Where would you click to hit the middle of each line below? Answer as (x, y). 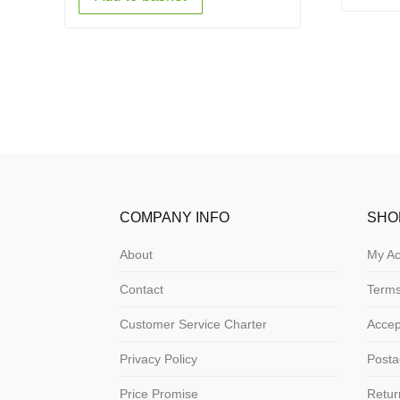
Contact (142, 290)
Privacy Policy (159, 359)
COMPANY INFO (175, 218)
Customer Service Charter (194, 325)
